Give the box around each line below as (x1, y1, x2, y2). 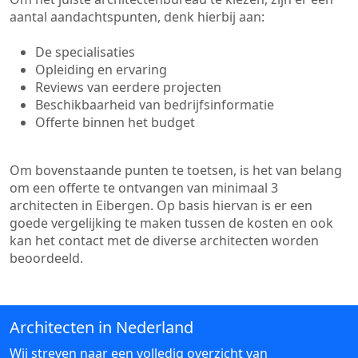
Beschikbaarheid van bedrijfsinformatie (35, 96, 274, 113)
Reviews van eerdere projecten (35, 78, 221, 96)
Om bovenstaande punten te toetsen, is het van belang (10, 161, 342, 179)
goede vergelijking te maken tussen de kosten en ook (10, 214, 333, 232)
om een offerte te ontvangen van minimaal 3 (10, 179, 278, 197)
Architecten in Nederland (10, 316, 193, 338)
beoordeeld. (10, 249, 83, 267)
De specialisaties (35, 43, 135, 61)
